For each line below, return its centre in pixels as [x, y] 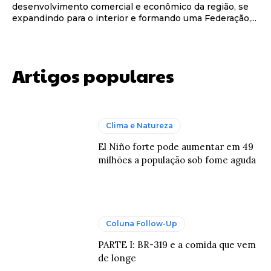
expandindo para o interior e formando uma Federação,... [134, 18]
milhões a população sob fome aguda [177, 160]
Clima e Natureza [140, 126]
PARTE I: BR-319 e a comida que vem [177, 244]
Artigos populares [93, 75]
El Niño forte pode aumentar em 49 [176, 147]
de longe [117, 258]
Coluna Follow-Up [142, 223]
